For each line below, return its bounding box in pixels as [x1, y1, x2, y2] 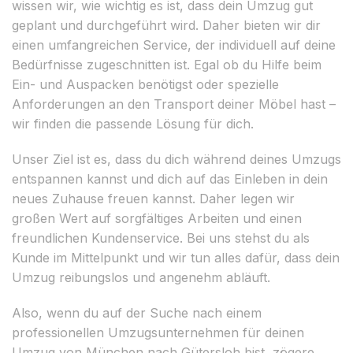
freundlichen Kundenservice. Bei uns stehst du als [12, 229, 310, 246]
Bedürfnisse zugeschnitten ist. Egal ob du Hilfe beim [12, 56, 321, 72]
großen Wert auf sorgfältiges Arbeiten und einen [12, 210, 302, 226]
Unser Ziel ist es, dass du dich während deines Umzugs [12, 150, 341, 167]
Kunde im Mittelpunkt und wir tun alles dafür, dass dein [12, 249, 340, 266]
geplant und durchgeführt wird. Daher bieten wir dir [12, 17, 321, 33]
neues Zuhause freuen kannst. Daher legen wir [12, 190, 295, 206]
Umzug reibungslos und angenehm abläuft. [12, 269, 270, 285]
